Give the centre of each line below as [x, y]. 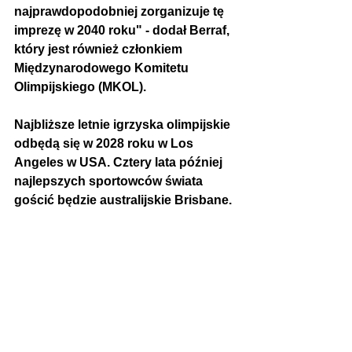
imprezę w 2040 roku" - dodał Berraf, [123, 31]
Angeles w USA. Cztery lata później [120, 163]
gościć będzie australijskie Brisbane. [123, 200]
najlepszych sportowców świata [110, 181]
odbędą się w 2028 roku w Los [105, 144]
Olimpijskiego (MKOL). [80, 87]
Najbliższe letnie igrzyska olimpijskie [124, 125]
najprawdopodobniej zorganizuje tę [121, 12]
